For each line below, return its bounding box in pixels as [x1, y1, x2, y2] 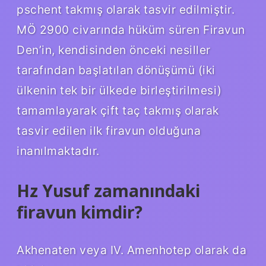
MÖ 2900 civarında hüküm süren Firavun [17, 22, 245, 37]
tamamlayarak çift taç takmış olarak [17, 103, 219, 118]
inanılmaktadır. [17, 143, 100, 158]
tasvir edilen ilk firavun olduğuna [17, 123, 201, 138]
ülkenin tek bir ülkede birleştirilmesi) [17, 83, 222, 97]
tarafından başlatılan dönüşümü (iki [17, 62, 216, 77]
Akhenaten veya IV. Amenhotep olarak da [17, 242, 246, 257]
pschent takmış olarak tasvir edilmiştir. [17, 2, 235, 17]
